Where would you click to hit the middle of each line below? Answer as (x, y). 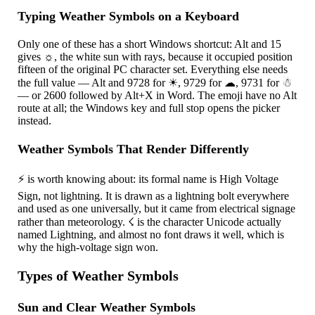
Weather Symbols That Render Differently (134, 149)
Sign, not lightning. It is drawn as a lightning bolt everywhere (154, 195)
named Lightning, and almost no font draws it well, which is (151, 234)
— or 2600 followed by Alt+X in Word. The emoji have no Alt (157, 95)
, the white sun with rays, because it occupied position (174, 56)
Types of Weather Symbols (98, 275)
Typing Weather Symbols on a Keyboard (129, 16)
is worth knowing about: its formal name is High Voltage (152, 179)
